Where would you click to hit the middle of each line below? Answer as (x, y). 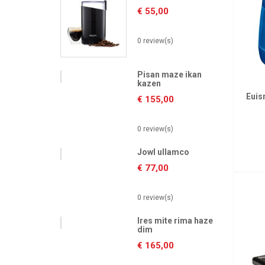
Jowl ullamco (163, 152)
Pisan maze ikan (169, 75)
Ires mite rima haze (175, 221)
